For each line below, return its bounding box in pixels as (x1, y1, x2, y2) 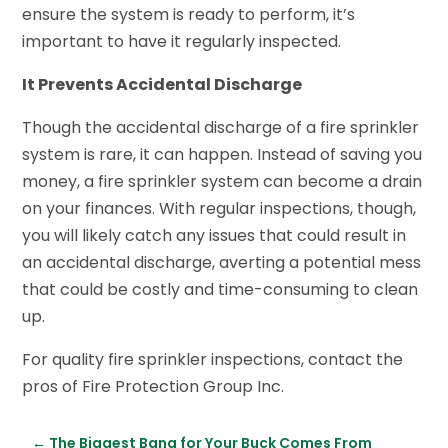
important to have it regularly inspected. (22, 29, 342, 53)
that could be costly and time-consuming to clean (22, 277, 419, 301)
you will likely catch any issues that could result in (22, 223, 407, 247)
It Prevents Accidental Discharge (22, 72, 303, 96)
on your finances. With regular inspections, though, (22, 196, 417, 220)
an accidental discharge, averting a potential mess (22, 250, 422, 274)
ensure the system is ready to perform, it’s (22, 2, 356, 26)
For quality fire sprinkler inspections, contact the (22, 347, 404, 371)
